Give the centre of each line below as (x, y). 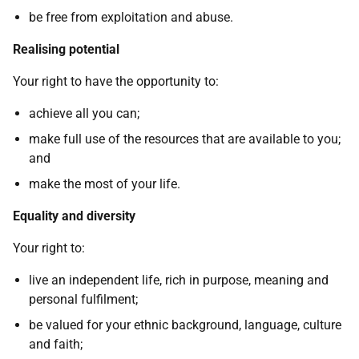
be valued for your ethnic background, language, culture (185, 325)
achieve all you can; (84, 113)
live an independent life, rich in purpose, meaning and (179, 280)
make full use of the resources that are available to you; (185, 139)
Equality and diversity (74, 216)
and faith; (56, 344)
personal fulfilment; (83, 299)
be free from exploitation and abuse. (131, 17)
